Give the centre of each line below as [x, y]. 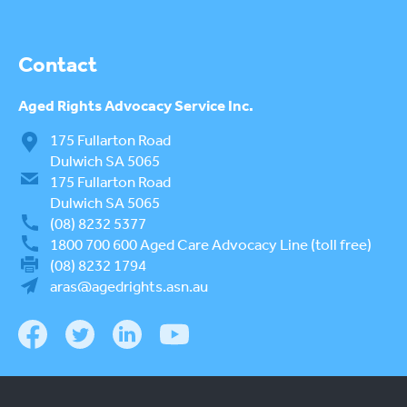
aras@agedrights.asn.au [129, 286]
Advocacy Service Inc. [179, 105]
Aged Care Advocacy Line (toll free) [254, 244]
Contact [58, 65]
